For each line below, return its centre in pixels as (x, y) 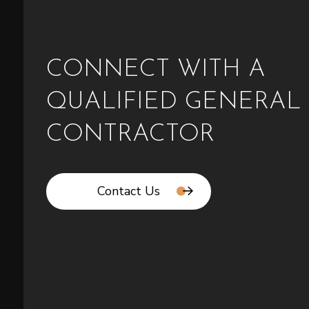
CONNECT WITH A (156, 70)
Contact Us (129, 191)
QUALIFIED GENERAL (174, 102)
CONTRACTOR (131, 134)
